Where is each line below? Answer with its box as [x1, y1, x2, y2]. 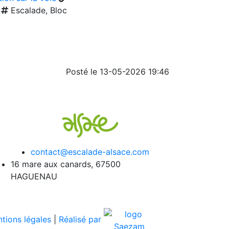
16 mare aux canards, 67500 [11, 159, 121, 169]
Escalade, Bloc [8, 5, 67, 15]
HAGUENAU [11, 171, 57, 181]
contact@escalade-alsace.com [31, 147, 149, 157]
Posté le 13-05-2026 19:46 [66, 66, 169, 77]
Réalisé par [59, 214, 104, 225]
